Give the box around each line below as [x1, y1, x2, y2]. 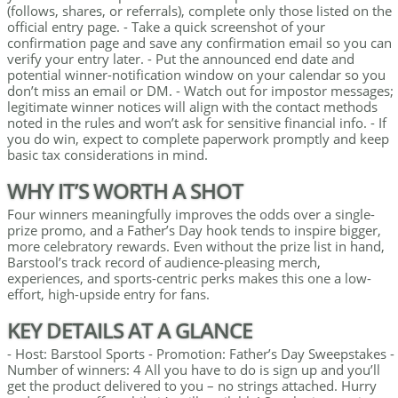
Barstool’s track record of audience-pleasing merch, [7, 253, 321, 271]
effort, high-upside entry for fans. [7, 285, 210, 303]
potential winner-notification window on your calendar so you [7, 66, 386, 84]
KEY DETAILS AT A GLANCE [7, 315, 252, 345]
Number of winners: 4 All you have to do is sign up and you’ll [7, 361, 380, 378]
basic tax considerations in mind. [7, 146, 208, 163]
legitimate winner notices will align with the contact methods [7, 98, 378, 115]
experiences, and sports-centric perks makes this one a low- [7, 269, 371, 287]
